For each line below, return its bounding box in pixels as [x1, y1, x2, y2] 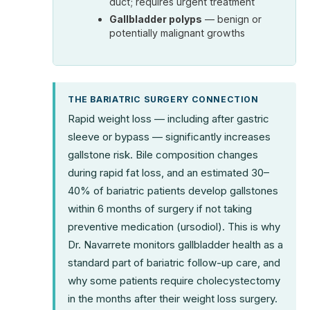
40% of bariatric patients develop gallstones [68, 183, 278, 197]
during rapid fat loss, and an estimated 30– [68, 165, 269, 179]
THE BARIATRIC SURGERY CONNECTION [68, 93, 259, 104]
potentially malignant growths [109, 26, 246, 39]
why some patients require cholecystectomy [68, 273, 280, 287]
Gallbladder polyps [109, 12, 203, 25]
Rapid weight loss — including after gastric [68, 111, 269, 125]
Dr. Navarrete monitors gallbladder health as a [68, 237, 283, 251]
